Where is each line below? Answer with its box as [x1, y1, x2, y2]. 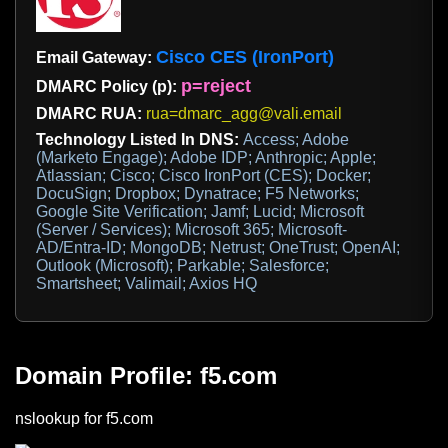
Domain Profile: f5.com [15, 362, 277, 390]
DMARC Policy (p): [36, 78, 181, 96]
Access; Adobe [243, 131, 349, 149]
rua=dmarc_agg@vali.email [146, 105, 342, 123]
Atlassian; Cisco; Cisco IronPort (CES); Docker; [36, 167, 371, 185]
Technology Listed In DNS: [36, 131, 243, 149]
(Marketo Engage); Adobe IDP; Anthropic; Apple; [36, 149, 376, 167]
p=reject [181, 76, 251, 97]
